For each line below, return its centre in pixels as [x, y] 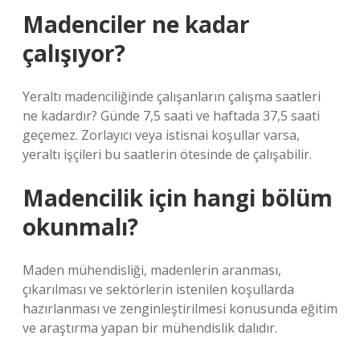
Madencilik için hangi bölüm [178, 198]
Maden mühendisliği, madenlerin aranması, [152, 270]
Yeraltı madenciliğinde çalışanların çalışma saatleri [172, 96]
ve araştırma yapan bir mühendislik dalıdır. [150, 328]
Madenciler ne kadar [136, 24]
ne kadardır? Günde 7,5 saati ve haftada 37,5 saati [171, 116]
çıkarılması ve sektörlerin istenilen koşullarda [158, 289]
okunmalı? [80, 227]
